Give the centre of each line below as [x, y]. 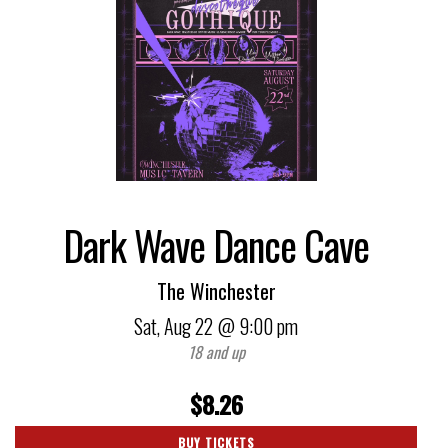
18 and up [216, 351]
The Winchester [216, 290]
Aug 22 [188, 325]
